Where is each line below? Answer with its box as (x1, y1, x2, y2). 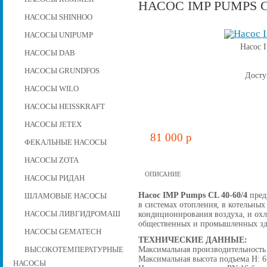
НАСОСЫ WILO (24, 84, 79, 93)
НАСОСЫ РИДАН (24, 173, 85, 182)
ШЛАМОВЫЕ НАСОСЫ (24, 191, 107, 200)
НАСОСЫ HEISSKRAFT (24, 102, 105, 111)
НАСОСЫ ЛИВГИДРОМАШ (24, 209, 120, 218)
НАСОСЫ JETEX (24, 120, 82, 129)
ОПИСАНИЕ (144, 170, 181, 178)
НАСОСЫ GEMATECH (24, 227, 101, 236)
